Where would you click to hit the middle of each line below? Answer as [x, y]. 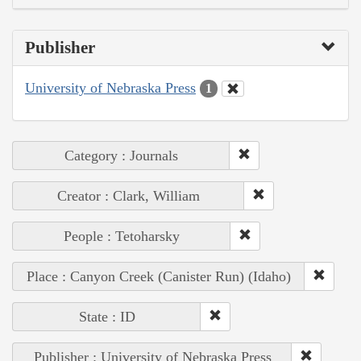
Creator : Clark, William [129, 196]
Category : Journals [121, 156]
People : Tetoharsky [122, 237]
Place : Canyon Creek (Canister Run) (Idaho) [159, 277]
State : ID [107, 317]
